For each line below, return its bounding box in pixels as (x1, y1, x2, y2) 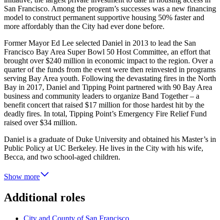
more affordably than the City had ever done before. (4, 22, 166, 30)
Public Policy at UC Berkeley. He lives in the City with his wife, (4, 143, 203, 152)
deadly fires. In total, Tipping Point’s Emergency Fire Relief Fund (4, 109, 207, 118)
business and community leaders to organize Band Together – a (4, 91, 199, 100)
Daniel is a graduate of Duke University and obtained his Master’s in (4, 135, 216, 143)
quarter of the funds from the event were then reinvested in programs (4, 65, 216, 74)
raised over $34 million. (4, 118, 77, 127)
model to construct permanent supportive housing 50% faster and (4, 13, 204, 22)
